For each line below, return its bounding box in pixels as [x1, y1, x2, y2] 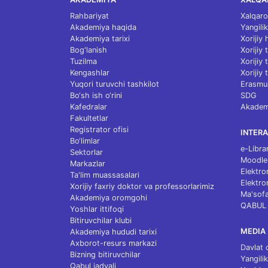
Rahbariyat [70, 11, 109, 20]
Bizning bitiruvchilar [70, 250, 141, 259]
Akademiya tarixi [70, 34, 130, 43]
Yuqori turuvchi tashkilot [70, 80, 159, 89]
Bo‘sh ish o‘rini [70, 91, 122, 100]
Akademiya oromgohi [70, 193, 147, 202]
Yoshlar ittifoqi [70, 205, 124, 214]
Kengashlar [70, 68, 109, 77]
